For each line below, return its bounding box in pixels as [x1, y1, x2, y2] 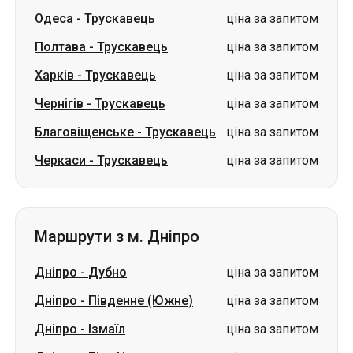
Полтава [35, 39, 86, 54]
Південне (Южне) [88, 293, 193, 308]
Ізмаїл [88, 321, 125, 336]
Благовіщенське [35, 124, 134, 139]
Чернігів [35, 96, 84, 111]
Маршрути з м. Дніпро [35, 227, 199, 246]
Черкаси [35, 153, 86, 168]
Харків [35, 68, 74, 83]
